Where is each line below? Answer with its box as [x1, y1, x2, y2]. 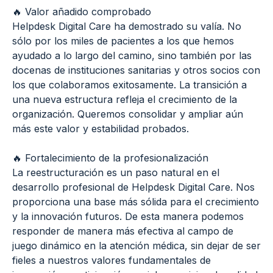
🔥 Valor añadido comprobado [12, 5, 151, 18]
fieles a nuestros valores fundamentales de [12, 253, 211, 266]
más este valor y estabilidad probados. [12, 122, 189, 135]
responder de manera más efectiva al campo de [12, 224, 233, 237]
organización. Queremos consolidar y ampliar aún [12, 107, 243, 120]
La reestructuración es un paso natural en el [12, 166, 219, 179]
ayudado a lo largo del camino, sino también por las [12, 49, 252, 62]
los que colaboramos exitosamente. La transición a [12, 78, 247, 91]
